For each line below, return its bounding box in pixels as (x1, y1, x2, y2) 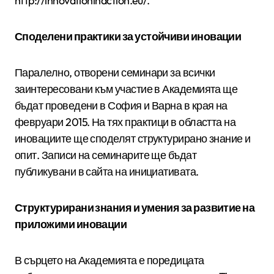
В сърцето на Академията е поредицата (15, 253, 204, 267)
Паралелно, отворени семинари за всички (15, 65, 215, 80)
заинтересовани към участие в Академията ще (15, 81, 238, 96)
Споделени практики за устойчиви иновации (15, 29, 243, 43)
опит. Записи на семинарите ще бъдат (15, 147, 197, 162)
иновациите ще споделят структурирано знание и (15, 131, 251, 146)
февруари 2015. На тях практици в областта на (15, 114, 236, 129)
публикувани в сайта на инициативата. (15, 164, 199, 179)
